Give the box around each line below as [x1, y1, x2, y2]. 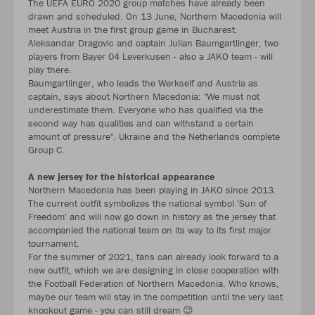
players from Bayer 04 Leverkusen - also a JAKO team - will [28, 50, 273, 63]
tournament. [28, 237, 79, 250]
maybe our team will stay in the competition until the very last [28, 290, 283, 304]
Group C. [28, 143, 65, 157]
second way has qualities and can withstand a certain [28, 117, 254, 130]
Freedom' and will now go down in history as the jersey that [28, 210, 276, 224]
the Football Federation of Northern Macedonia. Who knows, [28, 277, 279, 290]
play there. [28, 63, 72, 77]
